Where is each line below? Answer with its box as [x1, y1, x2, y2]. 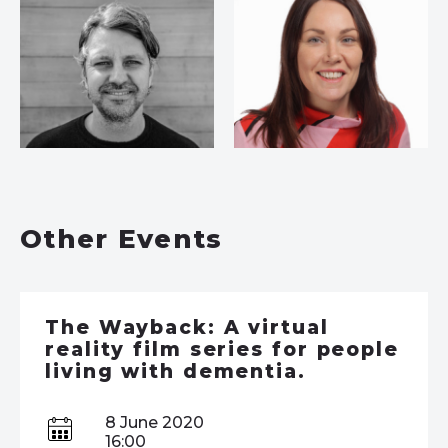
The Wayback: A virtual [45, 315, 329, 339]
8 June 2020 [105, 412, 204, 432]
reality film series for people [45, 337, 399, 361]
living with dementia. [45, 359, 306, 383]
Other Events [20, 222, 223, 255]
